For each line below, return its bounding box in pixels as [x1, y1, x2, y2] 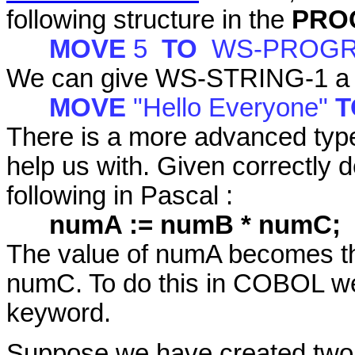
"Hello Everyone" [133, 94, 335, 123]
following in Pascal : [6, 181, 233, 211]
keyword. [6, 299, 111, 328]
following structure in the [6, 6, 292, 35]
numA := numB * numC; [49, 211, 341, 240]
